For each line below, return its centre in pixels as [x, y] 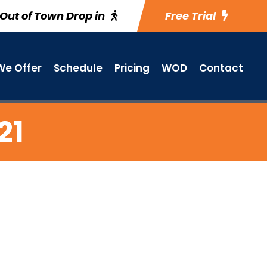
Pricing [132, 68]
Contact [221, 68]
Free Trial [190, 16]
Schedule [78, 68]
